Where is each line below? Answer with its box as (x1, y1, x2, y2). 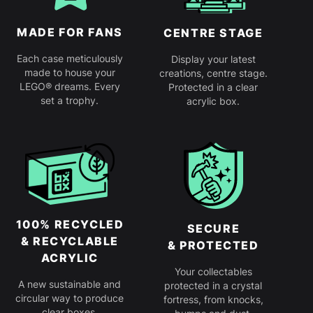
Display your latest (170, 53, 256, 66)
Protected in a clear (168, 81, 259, 94)
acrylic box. (187, 95, 240, 108)
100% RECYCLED (15, 217, 124, 232)
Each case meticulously (16, 52, 123, 65)
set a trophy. (41, 94, 99, 107)
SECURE (187, 221, 240, 236)
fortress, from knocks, (163, 293, 263, 306)
